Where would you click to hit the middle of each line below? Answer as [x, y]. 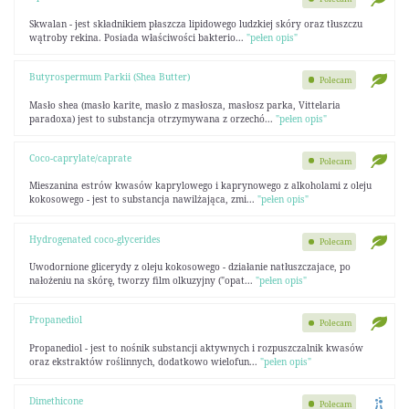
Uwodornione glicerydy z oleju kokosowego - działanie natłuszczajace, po [189, 267]
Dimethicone [56, 401]
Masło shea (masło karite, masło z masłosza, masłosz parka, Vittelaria [184, 105]
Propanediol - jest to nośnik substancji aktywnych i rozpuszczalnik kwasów [196, 347]
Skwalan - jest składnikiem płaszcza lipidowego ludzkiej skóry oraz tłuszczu [195, 23]
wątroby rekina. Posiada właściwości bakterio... [137, 37]
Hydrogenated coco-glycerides [94, 239]
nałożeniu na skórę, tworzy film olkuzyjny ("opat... [142, 280]
